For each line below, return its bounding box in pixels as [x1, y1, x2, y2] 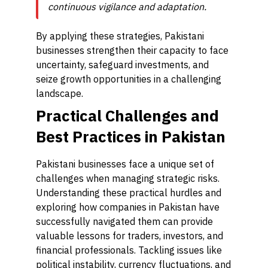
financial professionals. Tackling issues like [36, 244, 222, 256]
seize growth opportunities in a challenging [36, 73, 221, 85]
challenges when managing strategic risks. [36, 172, 220, 184]
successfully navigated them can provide [36, 215, 213, 227]
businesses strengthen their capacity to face [36, 44, 229, 56]
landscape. [36, 87, 83, 99]
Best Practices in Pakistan [36, 126, 226, 147]
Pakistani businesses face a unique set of [36, 158, 214, 170]
